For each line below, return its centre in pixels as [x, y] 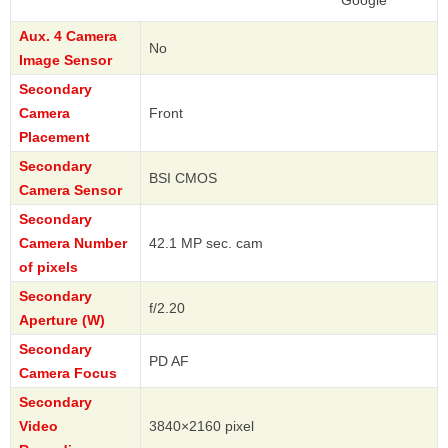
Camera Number [73, 243]
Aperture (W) [62, 320]
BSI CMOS [183, 178]
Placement [54, 137]
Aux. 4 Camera [68, 36]
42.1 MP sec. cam [206, 243]
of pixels [48, 267]
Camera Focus [68, 373]
